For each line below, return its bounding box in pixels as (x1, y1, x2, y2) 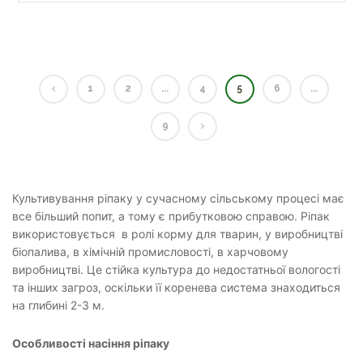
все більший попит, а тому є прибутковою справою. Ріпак (12, 209, 330, 223)
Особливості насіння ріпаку (12, 336, 169, 350)
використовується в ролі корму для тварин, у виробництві (12, 227, 343, 241)
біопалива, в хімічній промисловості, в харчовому (12, 245, 288, 258)
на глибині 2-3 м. (12, 298, 108, 312)
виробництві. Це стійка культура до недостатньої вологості (12, 263, 340, 276)
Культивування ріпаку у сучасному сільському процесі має (12, 191, 344, 205)
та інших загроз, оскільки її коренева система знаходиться (12, 280, 340, 294)
